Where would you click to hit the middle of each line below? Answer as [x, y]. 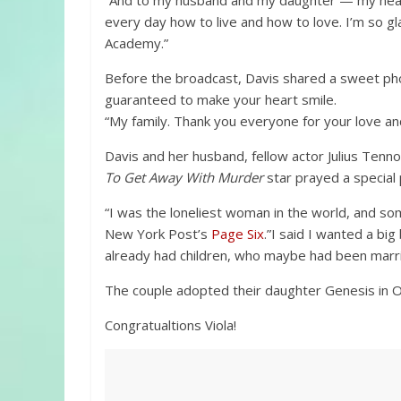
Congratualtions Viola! [171, 325]
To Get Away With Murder [184, 177]
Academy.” [137, 43]
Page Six [238, 234]
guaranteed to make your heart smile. [221, 99]
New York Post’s [158, 234]
